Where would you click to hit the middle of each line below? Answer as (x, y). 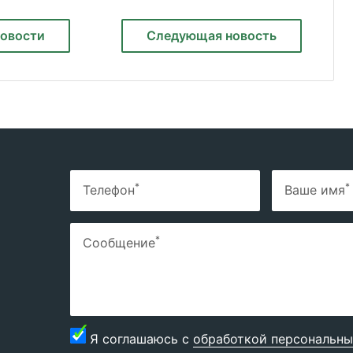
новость (251, 35)
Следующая (186, 35)
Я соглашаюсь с (141, 339)
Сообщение (119, 243)
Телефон (109, 190)
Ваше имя (315, 190)
